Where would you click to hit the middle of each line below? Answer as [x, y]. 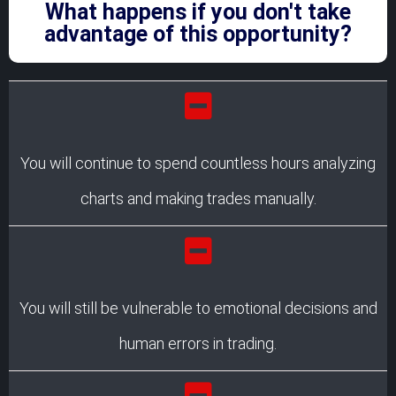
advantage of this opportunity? [198, 34]
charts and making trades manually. [198, 198]
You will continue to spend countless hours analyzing [198, 163]
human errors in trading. [198, 343]
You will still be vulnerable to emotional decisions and [198, 308]
